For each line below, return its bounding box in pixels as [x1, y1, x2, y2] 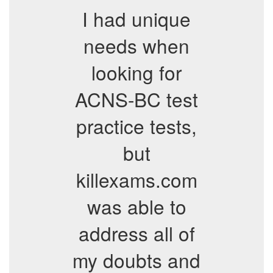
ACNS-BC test [75, 85, 198, 113]
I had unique [82, 5, 191, 32]
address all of [78, 219, 195, 247]
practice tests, [76, 112, 197, 140]
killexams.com [76, 166, 197, 193]
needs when [83, 32, 190, 59]
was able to [87, 193, 186, 220]
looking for [91, 58, 182, 86]
